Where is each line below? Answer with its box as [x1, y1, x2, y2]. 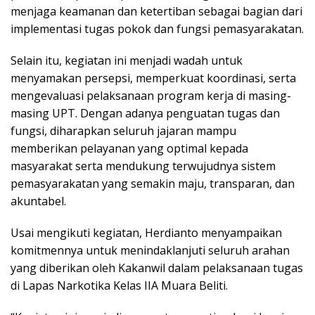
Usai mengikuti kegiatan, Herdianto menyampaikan [11, 224, 282, 240]
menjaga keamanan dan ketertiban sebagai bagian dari [11, 3, 302, 19]
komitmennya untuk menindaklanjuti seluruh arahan [11, 242, 290, 258]
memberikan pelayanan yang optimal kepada [11, 140, 248, 156]
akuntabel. [11, 193, 66, 209]
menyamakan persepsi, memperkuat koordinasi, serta [11, 70, 296, 86]
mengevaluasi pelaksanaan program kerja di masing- [11, 87, 291, 103]
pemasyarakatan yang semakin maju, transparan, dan [11, 175, 295, 191]
